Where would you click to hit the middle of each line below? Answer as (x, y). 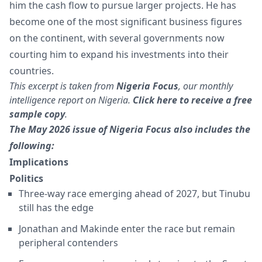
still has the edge (56, 208)
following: (32, 146)
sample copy (37, 114)
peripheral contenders (68, 243)
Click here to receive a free (192, 100)
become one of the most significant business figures (126, 22)
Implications (39, 162)
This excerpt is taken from (63, 86)
